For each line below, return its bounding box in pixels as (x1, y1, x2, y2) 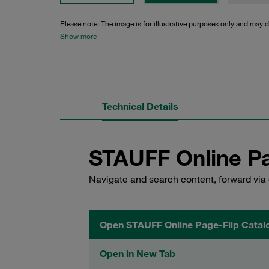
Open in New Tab (100, 247, 175, 259)
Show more (60, 31, 97, 41)
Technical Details (102, 100, 178, 112)
